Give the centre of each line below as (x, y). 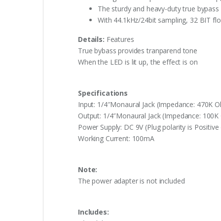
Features (119, 39)
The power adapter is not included (131, 181)
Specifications (103, 93)
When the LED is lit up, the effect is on (138, 62)
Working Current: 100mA (116, 139)
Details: (91, 39)
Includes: (93, 212)
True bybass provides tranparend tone (138, 51)
